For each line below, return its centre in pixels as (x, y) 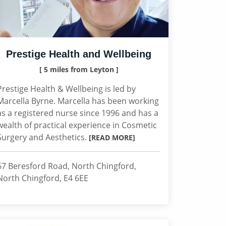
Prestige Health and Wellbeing (79, 54)
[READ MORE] (112, 137)
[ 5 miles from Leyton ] (79, 69)
